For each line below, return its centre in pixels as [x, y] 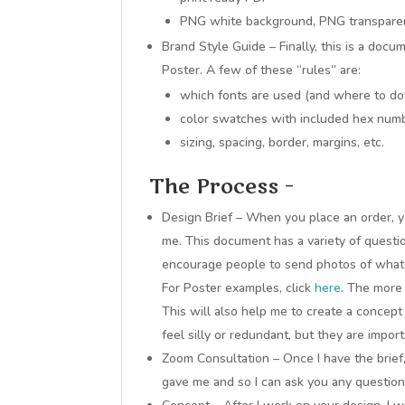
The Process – [222, 187]
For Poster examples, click [239, 288]
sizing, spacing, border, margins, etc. [283, 142]
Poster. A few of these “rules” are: [262, 70]
